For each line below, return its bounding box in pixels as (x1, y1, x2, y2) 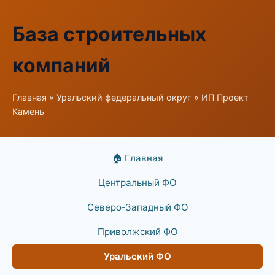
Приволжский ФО (97, 226, 178, 238)
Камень (12, 106, 44, 117)
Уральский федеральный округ (56, 92, 192, 103)
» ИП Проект (192, 92, 249, 103)
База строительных (12, 22, 206, 46)
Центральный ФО (98, 177, 177, 188)
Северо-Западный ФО (87, 201, 188, 213)
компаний (12, 53, 110, 77)
